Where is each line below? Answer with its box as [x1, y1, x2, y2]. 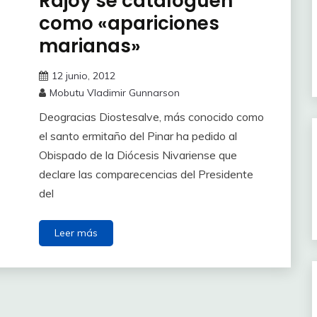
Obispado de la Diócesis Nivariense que [38, 147, 237, 162]
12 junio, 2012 [51, 69, 115, 82]
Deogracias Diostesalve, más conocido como [38, 109, 264, 124]
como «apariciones [38, 10, 219, 36]
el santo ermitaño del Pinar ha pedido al [38, 128, 237, 143]
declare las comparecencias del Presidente [38, 166, 253, 181]
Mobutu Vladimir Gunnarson [49, 86, 180, 99]
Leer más [54, 226, 98, 239]
